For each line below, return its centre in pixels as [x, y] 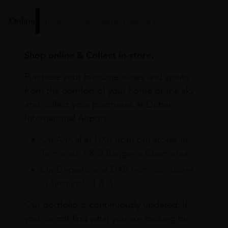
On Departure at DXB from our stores [117, 169]
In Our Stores [68, 21]
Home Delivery [126, 21]
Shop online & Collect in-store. [89, 55]
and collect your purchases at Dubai [97, 104]
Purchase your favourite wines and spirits [106, 77]
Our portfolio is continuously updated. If [106, 204]
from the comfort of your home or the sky [109, 90]
